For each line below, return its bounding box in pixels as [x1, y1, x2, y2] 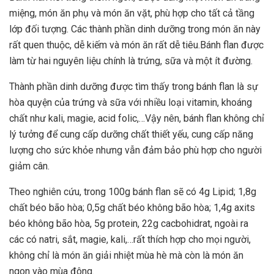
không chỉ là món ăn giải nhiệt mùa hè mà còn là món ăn [9, 250, 243, 261]
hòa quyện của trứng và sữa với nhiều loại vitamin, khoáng [9, 97, 252, 108]
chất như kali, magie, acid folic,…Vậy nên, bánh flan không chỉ [9, 113, 264, 124]
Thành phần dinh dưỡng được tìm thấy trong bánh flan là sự [9, 81, 258, 92]
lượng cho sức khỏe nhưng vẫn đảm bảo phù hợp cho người [9, 144, 262, 156]
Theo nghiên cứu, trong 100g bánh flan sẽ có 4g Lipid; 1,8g [9, 186, 256, 198]
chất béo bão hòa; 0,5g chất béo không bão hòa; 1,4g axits [9, 202, 255, 213]
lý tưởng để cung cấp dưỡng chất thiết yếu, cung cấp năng [9, 128, 253, 140]
